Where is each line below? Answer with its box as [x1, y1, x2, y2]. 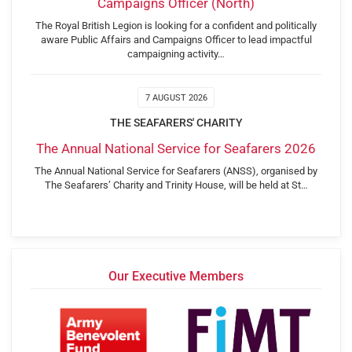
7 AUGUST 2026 [145, 93, 207, 104]
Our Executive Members [108, 269, 244, 284]
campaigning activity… [127, 47, 225, 60]
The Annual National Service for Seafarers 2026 [36, 141, 316, 157]
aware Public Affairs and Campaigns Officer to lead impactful [40, 33, 312, 46]
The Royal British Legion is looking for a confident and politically [35, 19, 317, 31]
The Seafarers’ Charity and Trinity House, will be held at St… [44, 179, 308, 191]
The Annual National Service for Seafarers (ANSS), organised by [35, 165, 317, 177]
